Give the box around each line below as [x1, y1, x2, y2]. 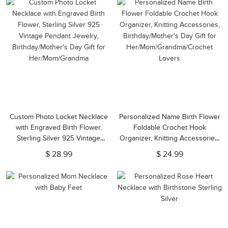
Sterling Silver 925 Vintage [17, 134, 100, 142]
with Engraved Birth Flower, [15, 123, 102, 132]
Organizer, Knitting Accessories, [119, 134, 220, 142]
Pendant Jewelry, [32, 145, 85, 153]
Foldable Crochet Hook [133, 123, 206, 132]
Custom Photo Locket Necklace [9, 112, 108, 121]
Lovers [159, 166, 180, 175]
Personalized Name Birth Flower [119, 112, 220, 121]
